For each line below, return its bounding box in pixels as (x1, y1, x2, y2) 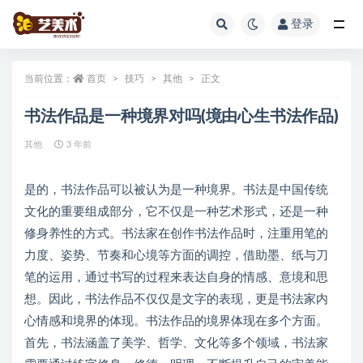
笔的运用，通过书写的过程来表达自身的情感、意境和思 (24, 271, 328, 284)
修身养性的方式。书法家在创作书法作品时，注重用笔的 (24, 228, 328, 240)
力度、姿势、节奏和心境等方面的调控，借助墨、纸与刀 (24, 250, 328, 262)
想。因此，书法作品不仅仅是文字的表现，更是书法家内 (24, 293, 328, 305)
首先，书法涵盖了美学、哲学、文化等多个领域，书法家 (24, 337, 328, 349)
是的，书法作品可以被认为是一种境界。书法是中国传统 (24, 184, 328, 196)
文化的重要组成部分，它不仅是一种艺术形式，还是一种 (24, 206, 328, 218)
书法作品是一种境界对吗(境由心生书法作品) (24, 109, 339, 125)
